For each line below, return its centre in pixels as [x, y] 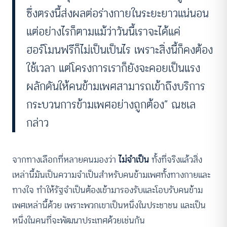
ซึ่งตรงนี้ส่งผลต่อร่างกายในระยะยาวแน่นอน [118, 14]
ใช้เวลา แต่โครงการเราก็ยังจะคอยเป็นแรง [113, 68]
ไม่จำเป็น [134, 160]
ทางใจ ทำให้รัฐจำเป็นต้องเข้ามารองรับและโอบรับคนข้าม [107, 190]
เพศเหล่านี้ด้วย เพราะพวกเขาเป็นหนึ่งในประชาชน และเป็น [109, 205]
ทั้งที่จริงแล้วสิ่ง [176, 160]
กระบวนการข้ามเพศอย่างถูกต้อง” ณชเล [111, 105]
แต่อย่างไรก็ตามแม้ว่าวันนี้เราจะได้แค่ [104, 32]
